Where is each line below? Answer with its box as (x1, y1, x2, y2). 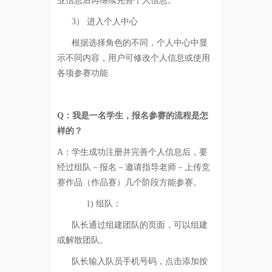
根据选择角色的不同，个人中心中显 (71, 38, 208, 47)
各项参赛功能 (56, 68, 108, 78)
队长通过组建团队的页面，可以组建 (71, 220, 208, 229)
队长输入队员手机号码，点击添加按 (71, 256, 208, 266)
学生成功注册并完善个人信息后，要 (71, 147, 208, 157)
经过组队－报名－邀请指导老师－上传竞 (56, 162, 210, 172)
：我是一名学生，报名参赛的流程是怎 (63, 110, 208, 120)
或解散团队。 (56, 235, 108, 245)
